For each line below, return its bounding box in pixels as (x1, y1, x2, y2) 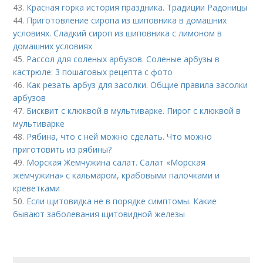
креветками (13, 183, 60, 194)
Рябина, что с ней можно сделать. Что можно (26, 131, 213, 143)
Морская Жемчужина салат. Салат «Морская (26, 157, 206, 168)
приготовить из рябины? (13, 144, 112, 156)
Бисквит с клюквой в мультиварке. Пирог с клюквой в (26, 105, 241, 117)
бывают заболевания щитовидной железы (13, 208, 186, 220)
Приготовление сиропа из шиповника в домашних (26, 15, 227, 26)
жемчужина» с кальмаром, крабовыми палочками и (13, 170, 220, 181)
